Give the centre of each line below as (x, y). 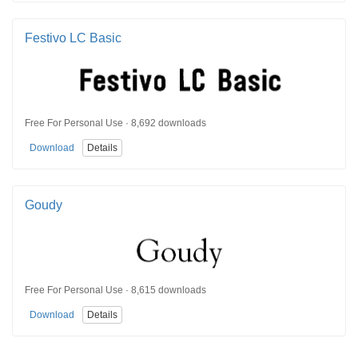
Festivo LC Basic (73, 38)
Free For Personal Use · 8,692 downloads (115, 123)
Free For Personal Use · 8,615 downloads (115, 290)
